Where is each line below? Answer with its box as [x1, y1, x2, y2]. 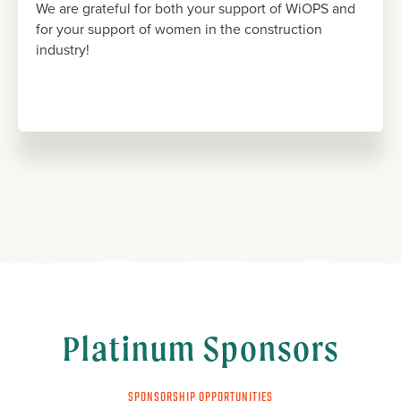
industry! [36, 39, 90, 60]
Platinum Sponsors [62, 328, 339, 368]
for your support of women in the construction [36, 19, 322, 39]
